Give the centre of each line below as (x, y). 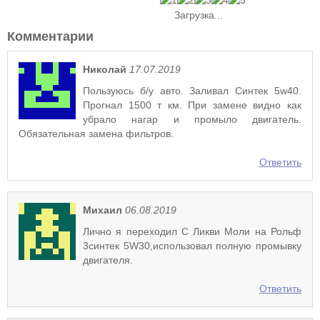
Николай (105, 69)
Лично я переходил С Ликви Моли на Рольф (192, 231)
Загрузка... (197, 15)
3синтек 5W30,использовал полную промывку (192, 246)
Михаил (102, 210)
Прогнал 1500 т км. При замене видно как (192, 105)
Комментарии (50, 36)
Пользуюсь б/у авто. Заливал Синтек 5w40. (192, 91)
